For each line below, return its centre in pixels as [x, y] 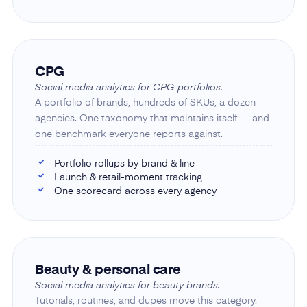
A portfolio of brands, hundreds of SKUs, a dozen [145, 102]
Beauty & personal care [108, 270]
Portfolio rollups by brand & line [124, 163]
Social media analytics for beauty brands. [127, 285]
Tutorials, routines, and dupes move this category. [146, 300]
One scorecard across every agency [135, 191]
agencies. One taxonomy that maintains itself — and [152, 118]
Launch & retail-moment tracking [128, 177]
